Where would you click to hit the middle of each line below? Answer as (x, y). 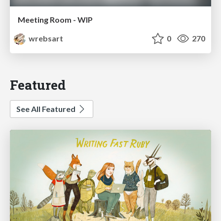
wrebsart (45, 38)
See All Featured (47, 109)
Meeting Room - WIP (55, 20)
